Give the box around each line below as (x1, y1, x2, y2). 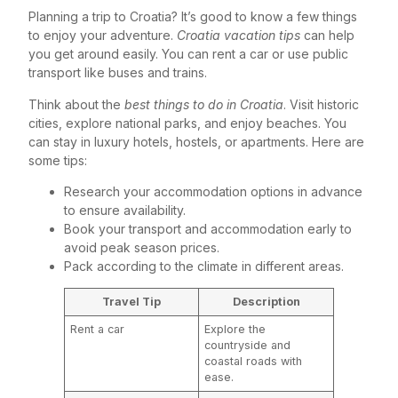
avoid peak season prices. (64, 240, 219, 255)
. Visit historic (283, 96, 359, 112)
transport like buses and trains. (28, 65, 207, 81)
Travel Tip (102, 295, 161, 308)
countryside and (204, 338, 291, 352)
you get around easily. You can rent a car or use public (28, 46, 348, 62)
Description (232, 295, 300, 308)
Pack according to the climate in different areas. (64, 259, 344, 274)
